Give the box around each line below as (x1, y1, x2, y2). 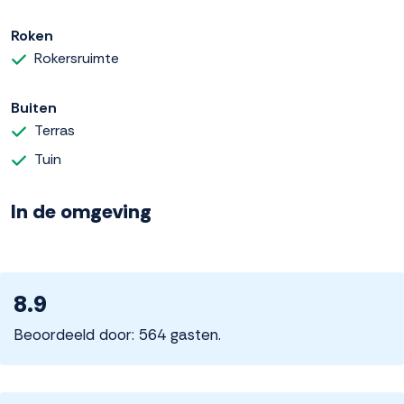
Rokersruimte (34, 49, 119, 69)
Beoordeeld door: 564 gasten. (14, 325, 221, 345)
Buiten (11, 98, 57, 118)
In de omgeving (11, 198, 151, 225)
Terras (34, 121, 75, 141)
